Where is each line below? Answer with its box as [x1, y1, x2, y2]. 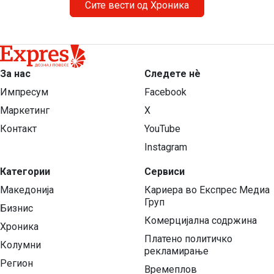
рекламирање [144, 245, 209, 257]
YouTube [144, 123, 180, 135]
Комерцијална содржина [144, 215, 257, 227]
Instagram [144, 141, 187, 154]
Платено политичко [144, 233, 232, 245]
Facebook [144, 86, 187, 98]
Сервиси [144, 166, 185, 178]
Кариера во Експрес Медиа [144, 184, 270, 196]
